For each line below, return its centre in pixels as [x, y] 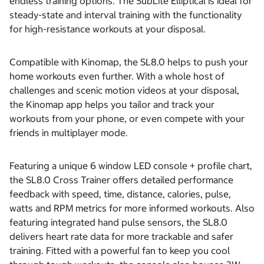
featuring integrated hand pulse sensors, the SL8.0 [118, 222]
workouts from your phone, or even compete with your [127, 119]
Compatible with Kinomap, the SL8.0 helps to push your [129, 62]
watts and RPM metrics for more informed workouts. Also [132, 208]
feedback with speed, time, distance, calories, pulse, [120, 194]
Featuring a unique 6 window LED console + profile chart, [131, 166]
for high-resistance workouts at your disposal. [109, 29]
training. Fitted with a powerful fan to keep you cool [120, 251]
